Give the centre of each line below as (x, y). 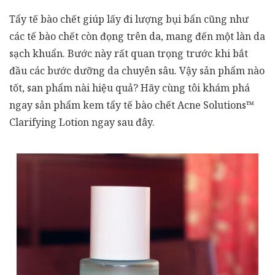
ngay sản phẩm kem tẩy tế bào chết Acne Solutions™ (132, 105)
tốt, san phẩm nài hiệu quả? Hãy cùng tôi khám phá (130, 88)
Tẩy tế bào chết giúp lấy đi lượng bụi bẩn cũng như (129, 19)
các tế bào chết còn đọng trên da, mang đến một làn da (137, 36)
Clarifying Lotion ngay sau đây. (82, 122)
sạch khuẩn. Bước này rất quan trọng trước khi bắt (129, 53)
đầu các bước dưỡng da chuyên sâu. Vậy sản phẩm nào (137, 71)
